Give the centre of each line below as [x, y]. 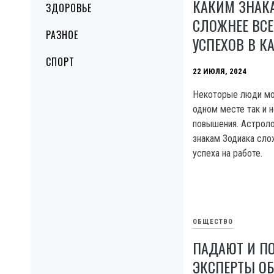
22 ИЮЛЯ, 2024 [220, 71]
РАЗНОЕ [62, 35]
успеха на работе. [228, 153]
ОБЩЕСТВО [213, 221]
